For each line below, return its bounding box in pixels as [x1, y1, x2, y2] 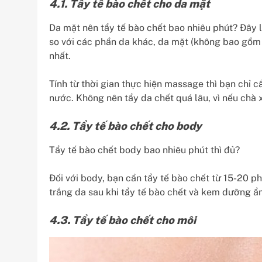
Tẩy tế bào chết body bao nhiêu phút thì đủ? [49, 144, 240, 156]
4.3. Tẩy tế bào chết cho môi [49, 213, 196, 226]
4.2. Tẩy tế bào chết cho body [49, 119, 202, 132]
